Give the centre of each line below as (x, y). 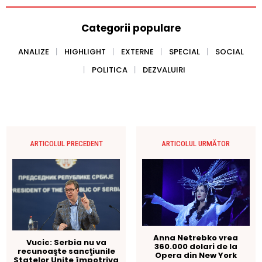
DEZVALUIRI (164, 70)
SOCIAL (230, 51)
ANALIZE (34, 51)
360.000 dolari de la (196, 246)
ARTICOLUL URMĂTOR (196, 143)
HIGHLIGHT (85, 51)
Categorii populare (131, 28)
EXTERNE (137, 51)
